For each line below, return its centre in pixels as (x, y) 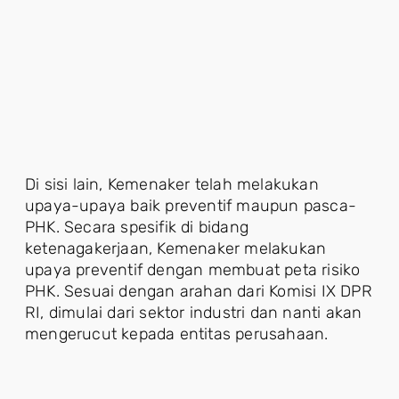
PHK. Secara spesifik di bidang (137, 227)
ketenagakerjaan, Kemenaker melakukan (176, 248)
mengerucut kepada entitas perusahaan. (177, 334)
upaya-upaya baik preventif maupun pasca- (191, 206)
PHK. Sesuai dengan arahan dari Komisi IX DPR (199, 291)
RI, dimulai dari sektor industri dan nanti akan (194, 313)
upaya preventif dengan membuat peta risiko (193, 270)
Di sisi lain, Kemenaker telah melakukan (172, 184)
